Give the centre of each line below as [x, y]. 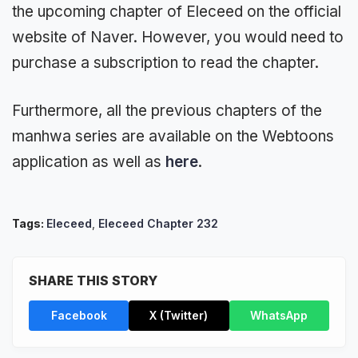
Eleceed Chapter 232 [158, 224]
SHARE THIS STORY [93, 281]
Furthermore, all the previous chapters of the [167, 111]
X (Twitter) [179, 316]
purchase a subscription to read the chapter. [165, 62]
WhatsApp [279, 316]
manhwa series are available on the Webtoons [173, 137]
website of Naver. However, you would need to [178, 37]
